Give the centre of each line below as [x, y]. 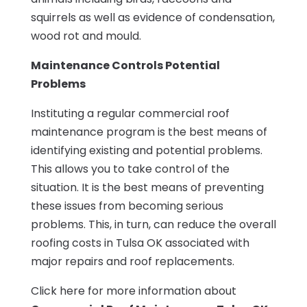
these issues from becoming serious [127, 206]
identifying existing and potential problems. [146, 150]
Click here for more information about [133, 291]
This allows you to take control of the [130, 169]
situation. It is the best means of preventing [147, 187]
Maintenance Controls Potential [125, 65]
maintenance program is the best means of [149, 132]
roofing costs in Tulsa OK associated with [140, 243]
